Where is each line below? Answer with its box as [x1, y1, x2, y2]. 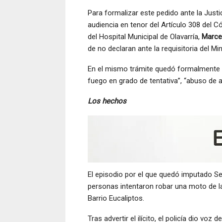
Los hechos [88, 96, 126, 106]
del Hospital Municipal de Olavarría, [88, 32, 202, 41]
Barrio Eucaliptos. [88, 193, 144, 203]
